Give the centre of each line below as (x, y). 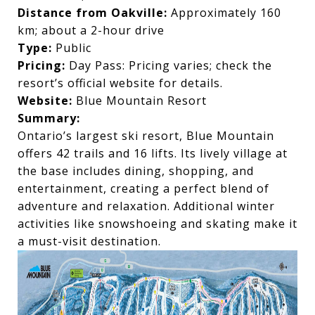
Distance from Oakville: (92, 12)
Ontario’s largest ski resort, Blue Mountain (146, 135)
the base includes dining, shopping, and (136, 171)
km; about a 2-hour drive (91, 30)
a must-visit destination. (89, 241)
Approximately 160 (224, 12)
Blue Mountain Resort (141, 100)
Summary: (49, 118)
